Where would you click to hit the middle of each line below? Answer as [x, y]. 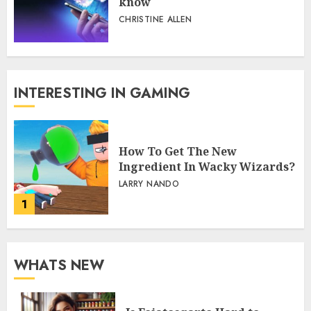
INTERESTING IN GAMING [102, 94]
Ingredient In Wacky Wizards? [207, 167]
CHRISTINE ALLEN [155, 20]
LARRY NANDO [149, 184]
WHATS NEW [59, 266]
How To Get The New [178, 152]
